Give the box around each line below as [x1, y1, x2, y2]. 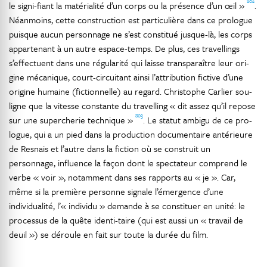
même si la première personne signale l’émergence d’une [9, 185, 223, 198]
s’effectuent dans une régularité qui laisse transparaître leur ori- [9, 56, 249, 69]
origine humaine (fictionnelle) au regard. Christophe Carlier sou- [9, 85, 252, 98]
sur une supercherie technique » [9, 113, 135, 126]
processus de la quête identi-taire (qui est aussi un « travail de [9, 213, 243, 226]
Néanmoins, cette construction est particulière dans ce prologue [9, 13, 253, 26]
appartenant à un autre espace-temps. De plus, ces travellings [9, 42, 240, 55]
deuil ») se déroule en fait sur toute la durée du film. [9, 228, 208, 241]
